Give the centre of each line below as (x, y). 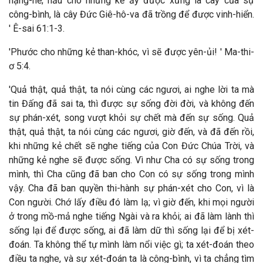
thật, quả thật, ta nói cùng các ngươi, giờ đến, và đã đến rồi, (131, 132)
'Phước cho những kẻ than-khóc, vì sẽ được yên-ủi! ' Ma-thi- (131, 52)
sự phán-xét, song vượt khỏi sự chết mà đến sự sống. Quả (131, 118)
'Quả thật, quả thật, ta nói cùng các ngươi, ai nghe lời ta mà (131, 90)
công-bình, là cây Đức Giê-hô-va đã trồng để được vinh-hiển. (131, 14)
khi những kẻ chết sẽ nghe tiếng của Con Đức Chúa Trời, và (131, 146)
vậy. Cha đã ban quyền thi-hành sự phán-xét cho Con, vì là (131, 188)
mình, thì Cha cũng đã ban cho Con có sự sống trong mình (131, 174)
